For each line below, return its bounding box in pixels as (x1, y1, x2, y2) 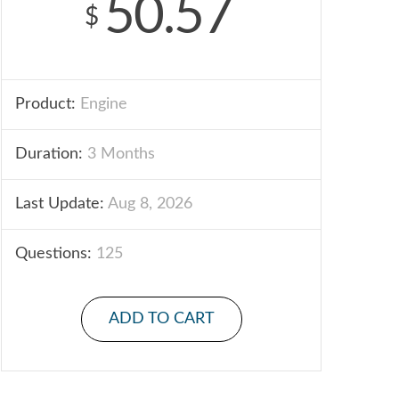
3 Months (83, 146, 155, 162)
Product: (15, 96, 76, 112)
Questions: (15, 246, 92, 262)
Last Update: (15, 196, 104, 212)
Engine (76, 96, 127, 112)
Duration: (15, 146, 83, 162)
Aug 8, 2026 (104, 196, 192, 212)
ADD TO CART (108, 311, 215, 327)
